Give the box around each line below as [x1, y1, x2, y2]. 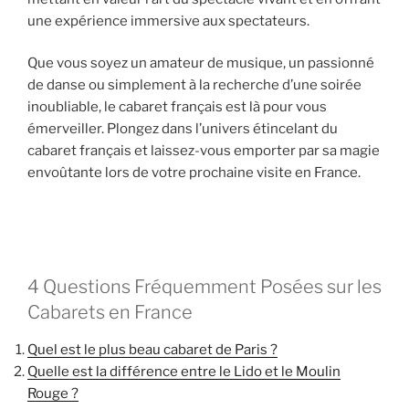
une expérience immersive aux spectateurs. [27, 12, 309, 29]
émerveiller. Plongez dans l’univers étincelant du [27, 121, 338, 138]
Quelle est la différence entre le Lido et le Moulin [27, 363, 341, 381]
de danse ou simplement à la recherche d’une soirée [27, 77, 362, 94]
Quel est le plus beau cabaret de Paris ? [27, 341, 278, 359]
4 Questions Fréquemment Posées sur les [27, 276, 382, 299]
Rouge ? [27, 385, 79, 403]
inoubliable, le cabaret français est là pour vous [27, 99, 327, 116]
